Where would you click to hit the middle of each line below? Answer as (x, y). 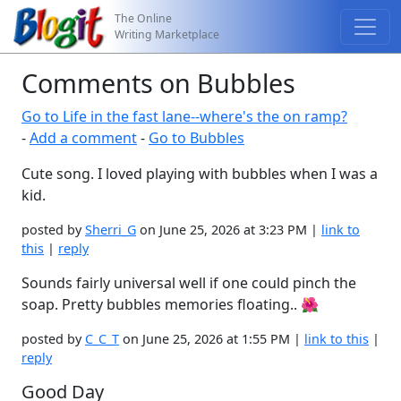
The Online (144, 18)
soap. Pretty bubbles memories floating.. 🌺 (170, 304)
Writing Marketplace (167, 34)
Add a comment (83, 138)
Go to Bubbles (196, 138)
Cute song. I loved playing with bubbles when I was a (200, 174)
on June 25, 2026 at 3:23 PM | (229, 230)
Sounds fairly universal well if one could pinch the (189, 283)
